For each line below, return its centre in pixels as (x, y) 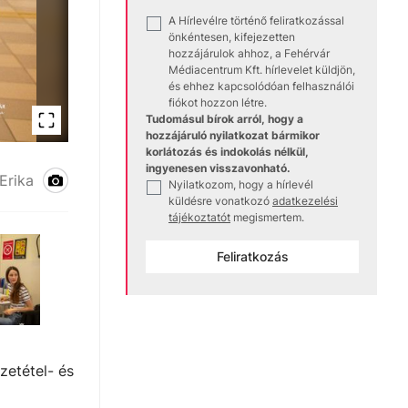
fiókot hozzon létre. (218, 103)
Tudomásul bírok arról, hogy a (224, 119)
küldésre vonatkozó (219, 201)
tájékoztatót (199, 218)
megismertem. (269, 218)
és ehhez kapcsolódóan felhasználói (261, 87)
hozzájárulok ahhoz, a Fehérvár (249, 54)
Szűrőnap (101, 177)
